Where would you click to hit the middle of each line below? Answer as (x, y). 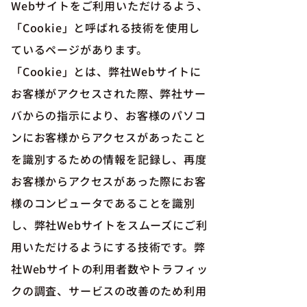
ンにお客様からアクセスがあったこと (109, 137)
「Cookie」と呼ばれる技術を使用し (106, 27)
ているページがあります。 (79, 49)
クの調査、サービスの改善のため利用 (109, 291)
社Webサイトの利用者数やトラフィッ (110, 269)
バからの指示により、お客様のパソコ (109, 115)
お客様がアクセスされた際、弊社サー (109, 93)
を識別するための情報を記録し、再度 (109, 159)
